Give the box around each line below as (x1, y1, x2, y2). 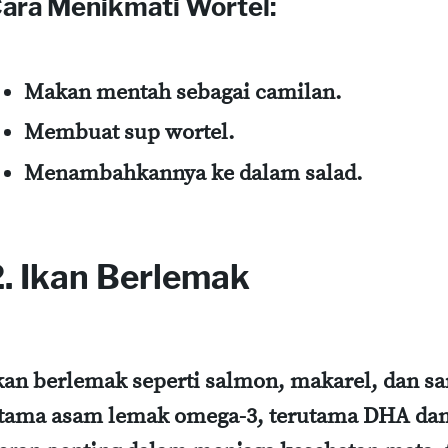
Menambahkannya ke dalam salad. (24, 159, 363, 187)
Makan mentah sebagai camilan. (24, 78, 342, 106)
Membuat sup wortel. (24, 119, 235, 147)
